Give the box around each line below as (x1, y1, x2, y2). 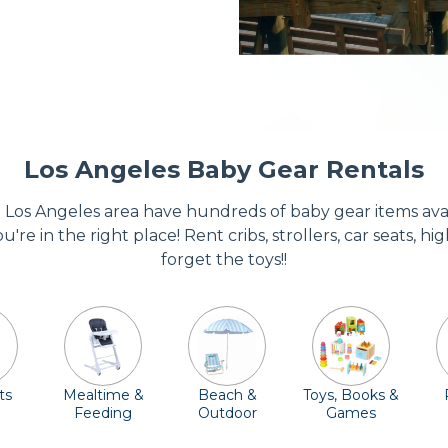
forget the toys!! (161, 250, 287, 269)
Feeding (74, 404, 132, 422)
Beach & (197, 386, 257, 404)
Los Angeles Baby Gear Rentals (24, 155, 424, 184)
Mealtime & (62, 386, 144, 404)
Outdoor (197, 404, 257, 422)
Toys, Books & (303, 386, 399, 404)
